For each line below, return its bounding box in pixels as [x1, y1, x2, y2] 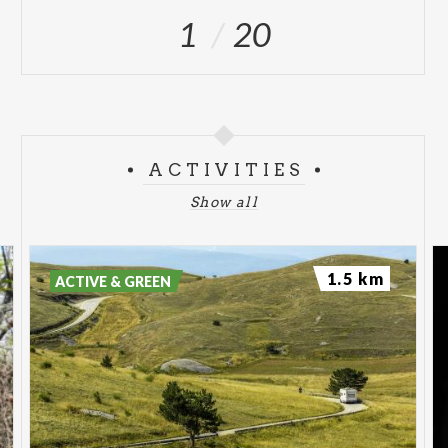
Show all [189, 193, 259, 210]
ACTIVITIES [148, 159, 306, 180]
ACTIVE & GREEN [55, 272, 172, 290]
